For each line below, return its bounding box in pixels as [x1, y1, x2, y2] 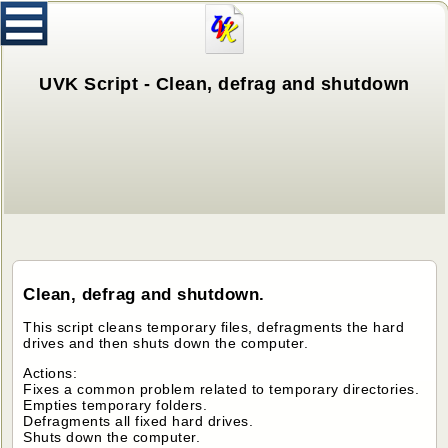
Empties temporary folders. [23, 397, 208, 414]
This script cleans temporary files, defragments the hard [23, 319, 405, 336]
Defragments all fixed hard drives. [23, 413, 254, 430]
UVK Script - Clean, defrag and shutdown [39, 74, 410, 94]
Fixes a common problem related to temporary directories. [23, 381, 420, 398]
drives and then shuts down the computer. [23, 335, 309, 352]
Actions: [23, 365, 78, 382]
